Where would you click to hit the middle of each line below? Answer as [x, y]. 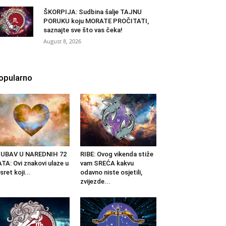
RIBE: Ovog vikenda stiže [117, 154]
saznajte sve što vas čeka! [83, 30]
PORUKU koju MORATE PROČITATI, [96, 21]
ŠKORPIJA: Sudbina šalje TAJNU [93, 12]
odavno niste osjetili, [111, 173]
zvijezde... [95, 182]
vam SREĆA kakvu [107, 163]
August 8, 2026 [62, 41]
